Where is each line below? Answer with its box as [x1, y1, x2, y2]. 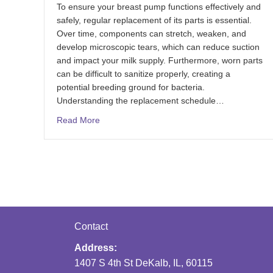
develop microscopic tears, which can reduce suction [57, 42, 260, 52]
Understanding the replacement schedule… [57, 96, 224, 106]
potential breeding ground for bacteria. [57, 82, 205, 93]
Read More [57, 115, 100, 126]
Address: [74, 243, 117, 253]
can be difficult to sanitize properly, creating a [57, 69, 230, 79]
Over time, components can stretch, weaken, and [57, 29, 246, 39]
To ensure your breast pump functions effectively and [57, 2, 261, 12]
